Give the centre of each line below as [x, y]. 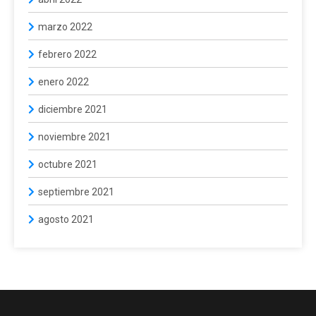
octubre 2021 [68, 164]
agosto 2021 [66, 219]
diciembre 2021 [73, 109]
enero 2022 [63, 81]
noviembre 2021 [74, 136]
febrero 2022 [67, 54]
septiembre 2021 [76, 192]
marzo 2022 [65, 26]
